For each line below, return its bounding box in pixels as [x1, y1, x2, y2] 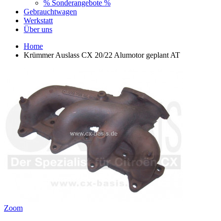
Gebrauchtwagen [24, 7, 77, 16]
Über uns [24, 25, 52, 34]
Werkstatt [24, 16, 53, 25]
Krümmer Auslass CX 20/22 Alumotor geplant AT [24, 50, 180, 59]
